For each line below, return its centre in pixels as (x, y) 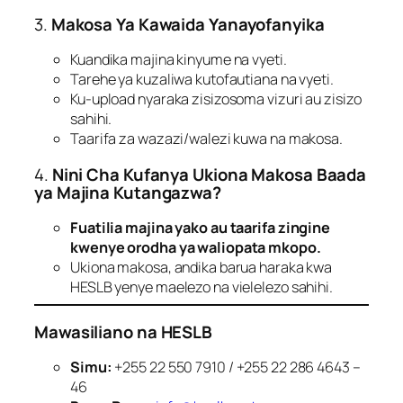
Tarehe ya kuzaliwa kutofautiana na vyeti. (202, 80)
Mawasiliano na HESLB (123, 331)
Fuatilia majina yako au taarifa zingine (201, 228)
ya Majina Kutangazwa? (128, 192)
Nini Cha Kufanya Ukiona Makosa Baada (209, 174)
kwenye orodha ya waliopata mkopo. (196, 248)
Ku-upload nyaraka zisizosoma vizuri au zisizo (216, 99)
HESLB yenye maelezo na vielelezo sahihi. (201, 287)
